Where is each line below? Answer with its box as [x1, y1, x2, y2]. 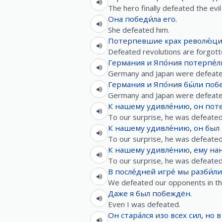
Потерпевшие [108, 36, 163, 46]
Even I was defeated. [108, 199, 180, 209]
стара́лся [121, 210, 153, 220]
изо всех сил [155, 210, 201, 220]
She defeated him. [108, 25, 169, 35]
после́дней [115, 166, 156, 176]
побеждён [152, 188, 190, 198]
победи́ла [125, 14, 161, 24]
